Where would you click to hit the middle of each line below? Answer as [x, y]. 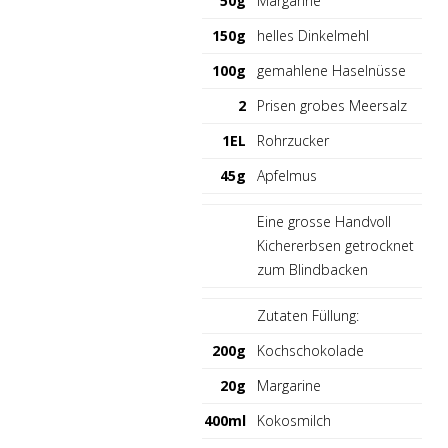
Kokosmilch [294, 420]
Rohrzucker [293, 140]
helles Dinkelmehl [313, 35]
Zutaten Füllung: [308, 315]
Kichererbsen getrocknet [335, 245]
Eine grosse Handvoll [324, 221]
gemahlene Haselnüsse [331, 70]
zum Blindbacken [312, 269]
